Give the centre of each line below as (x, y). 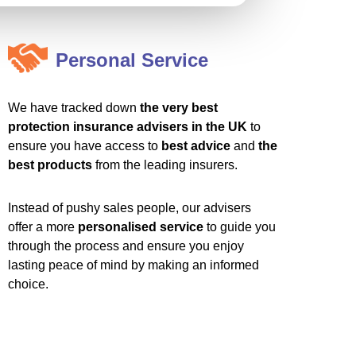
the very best (178, 108)
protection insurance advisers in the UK (127, 127)
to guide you (239, 227)
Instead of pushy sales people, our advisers (129, 208)
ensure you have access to (84, 146)
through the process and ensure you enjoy (126, 246)
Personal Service (132, 60)
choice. (28, 284)
